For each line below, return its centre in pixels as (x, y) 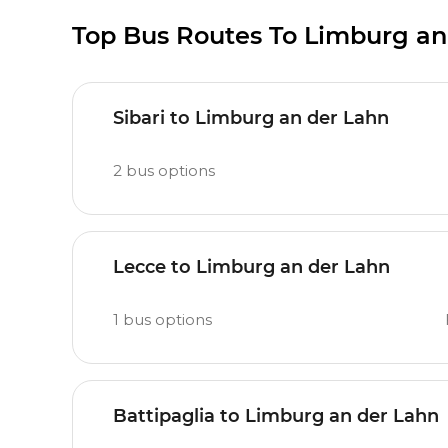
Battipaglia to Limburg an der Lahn (276, 416)
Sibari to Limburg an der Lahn (251, 118)
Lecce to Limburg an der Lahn (251, 267)
